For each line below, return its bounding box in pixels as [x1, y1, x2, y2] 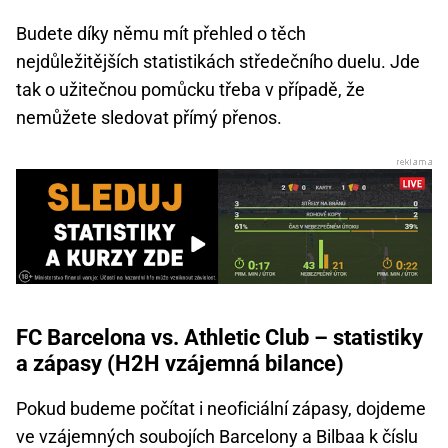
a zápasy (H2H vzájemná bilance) [16, 350, 344, 376]
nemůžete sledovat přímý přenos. [16, 106, 282, 128]
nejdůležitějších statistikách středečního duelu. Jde [16, 50, 420, 72]
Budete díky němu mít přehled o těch [16, 22, 306, 44]
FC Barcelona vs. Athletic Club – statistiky [16, 324, 423, 350]
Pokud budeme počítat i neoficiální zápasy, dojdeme [16, 397, 426, 419]
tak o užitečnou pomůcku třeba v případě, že [16, 78, 365, 100]
